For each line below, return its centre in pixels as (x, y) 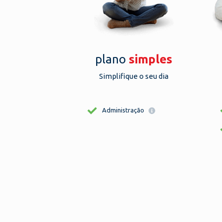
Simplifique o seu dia (134, 76)
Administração (124, 110)
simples (151, 59)
